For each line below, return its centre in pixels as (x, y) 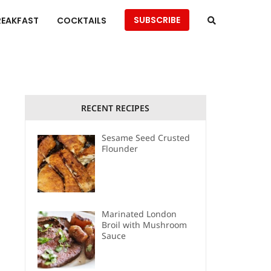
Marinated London (139, 214)
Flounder (119, 149)
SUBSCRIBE (157, 20)
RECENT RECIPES (116, 108)
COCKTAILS (81, 20)
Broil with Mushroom (144, 224)
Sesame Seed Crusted (145, 138)
